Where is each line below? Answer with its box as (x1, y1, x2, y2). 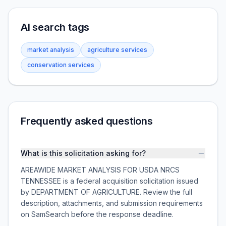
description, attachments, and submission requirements (21, 199, 203, 207)
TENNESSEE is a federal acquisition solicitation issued (21, 177, 198, 185)
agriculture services (87, 46, 147, 53)
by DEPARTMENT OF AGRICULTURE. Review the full (21, 188, 192, 196)
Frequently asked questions (21, 115, 153, 127)
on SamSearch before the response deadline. (21, 210, 174, 218)
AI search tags (21, 21, 90, 33)
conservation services (27, 61, 94, 69)
